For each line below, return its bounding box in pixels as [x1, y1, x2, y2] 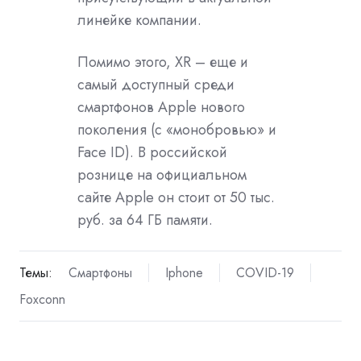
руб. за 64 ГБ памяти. [77, 209, 213, 230]
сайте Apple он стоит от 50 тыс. [77, 186, 275, 208]
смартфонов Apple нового [77, 96, 245, 118]
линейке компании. [77, 9, 201, 31]
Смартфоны [68, 263, 132, 282]
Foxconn [19, 289, 65, 309]
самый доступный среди [77, 73, 234, 95]
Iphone [164, 263, 203, 282]
